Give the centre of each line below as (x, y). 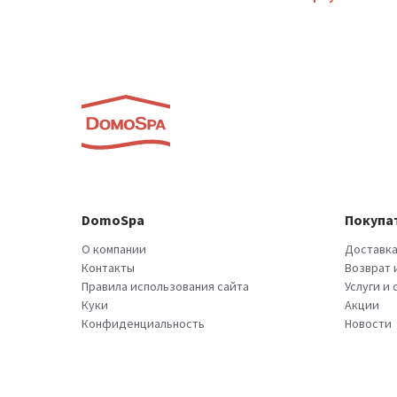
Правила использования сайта (165, 287)
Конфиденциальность (143, 324)
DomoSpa (113, 220)
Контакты (108, 268)
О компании (114, 249)
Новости (369, 324)
